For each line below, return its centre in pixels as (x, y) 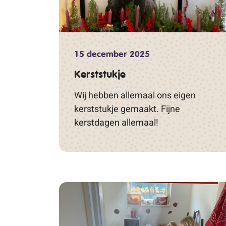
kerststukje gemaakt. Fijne (127, 108)
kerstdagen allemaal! (116, 122)
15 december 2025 (112, 54)
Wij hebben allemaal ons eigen (135, 95)
